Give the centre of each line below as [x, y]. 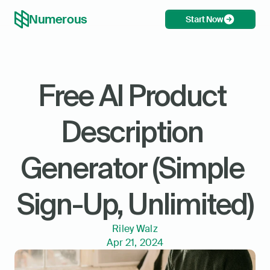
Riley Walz [135, 229]
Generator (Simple [132, 168]
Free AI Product [132, 95]
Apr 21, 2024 [135, 243]
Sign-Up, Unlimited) [135, 204]
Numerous [58, 19]
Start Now [204, 19]
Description [132, 131]
